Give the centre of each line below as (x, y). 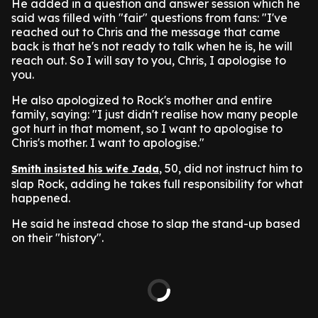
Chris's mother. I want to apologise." (108, 143)
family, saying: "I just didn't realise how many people (155, 114)
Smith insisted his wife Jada (85, 169)
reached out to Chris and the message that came (146, 32)
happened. (41, 198)
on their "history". (57, 238)
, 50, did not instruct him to (231, 168)
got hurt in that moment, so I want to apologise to (147, 128)
